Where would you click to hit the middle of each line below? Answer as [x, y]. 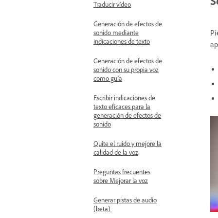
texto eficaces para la [122, 106]
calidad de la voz [116, 152]
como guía [108, 78]
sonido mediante [116, 32]
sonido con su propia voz [126, 69]
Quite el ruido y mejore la [127, 143]
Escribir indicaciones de [124, 98]
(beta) [102, 209]
